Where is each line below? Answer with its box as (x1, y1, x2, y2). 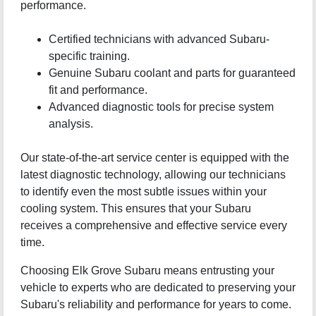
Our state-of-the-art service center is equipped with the (20, 152, 289, 164)
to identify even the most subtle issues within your (20, 186, 267, 198)
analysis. (48, 118, 93, 130)
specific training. (48, 50, 130, 63)
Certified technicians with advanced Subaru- (48, 33, 269, 46)
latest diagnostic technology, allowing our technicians (20, 169, 286, 181)
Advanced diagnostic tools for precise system (48, 101, 274, 114)
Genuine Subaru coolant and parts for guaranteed (48, 67, 296, 80)
